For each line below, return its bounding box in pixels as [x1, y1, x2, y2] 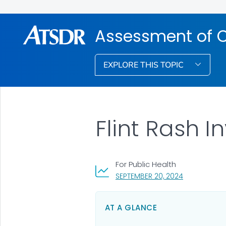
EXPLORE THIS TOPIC [103, 59, 186, 71]
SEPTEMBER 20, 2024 [115, 171, 183, 181]
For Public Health [115, 158, 176, 169]
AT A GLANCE [104, 202, 157, 213]
